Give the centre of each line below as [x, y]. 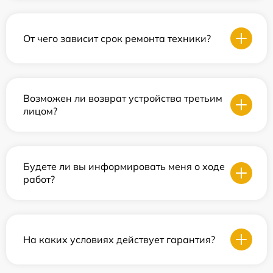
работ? [39, 179]
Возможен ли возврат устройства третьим [123, 98]
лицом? [40, 111]
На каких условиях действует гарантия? [119, 239]
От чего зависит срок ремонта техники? [117, 38]
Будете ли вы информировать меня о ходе [124, 167]
